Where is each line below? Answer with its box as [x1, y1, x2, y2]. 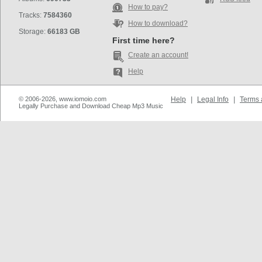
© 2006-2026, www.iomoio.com [19, 95, 106, 102]
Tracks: [19, 11, 43, 19]
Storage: [19, 27, 47, 36]
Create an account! [128, 51, 188, 59]
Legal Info [197, 95, 229, 104]
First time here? [112, 36, 175, 45]
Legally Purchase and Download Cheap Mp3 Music [19, 102, 163, 109]
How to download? [128, 19, 188, 27]
